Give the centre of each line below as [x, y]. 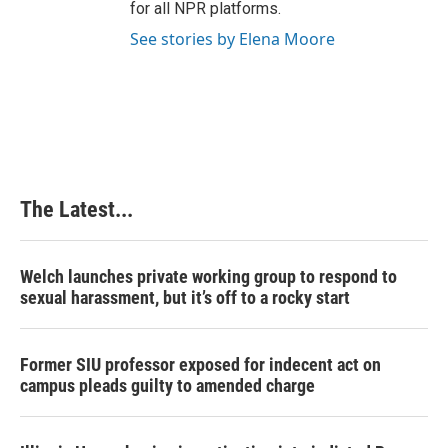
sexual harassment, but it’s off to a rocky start [185, 297]
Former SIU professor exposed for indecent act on [200, 364]
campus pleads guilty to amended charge [167, 385]
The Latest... [76, 209]
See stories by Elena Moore [232, 39]
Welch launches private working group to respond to [208, 276]
